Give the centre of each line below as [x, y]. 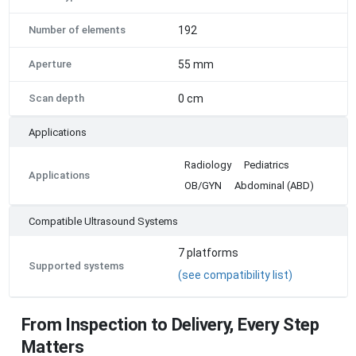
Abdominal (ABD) [274, 185]
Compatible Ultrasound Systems [103, 221]
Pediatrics [267, 164]
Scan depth [56, 98]
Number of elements [77, 29]
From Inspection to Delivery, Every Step [170, 324]
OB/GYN [203, 185]
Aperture [50, 64]
